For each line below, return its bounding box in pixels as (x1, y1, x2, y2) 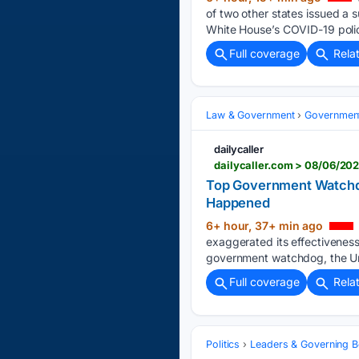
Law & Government (206, 109, 295, 122)
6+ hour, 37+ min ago (206, 219, 326, 233)
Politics (206, 337, 240, 350)
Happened (206, 195, 270, 212)
